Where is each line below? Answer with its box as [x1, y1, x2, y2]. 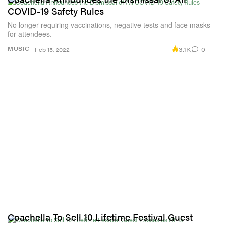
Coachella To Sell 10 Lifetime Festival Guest [8, 210, 193, 224]
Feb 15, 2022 [35, 46, 70, 54]
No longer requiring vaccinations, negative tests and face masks [8, 20, 210, 30]
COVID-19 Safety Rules [8, 4, 104, 18]
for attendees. [8, 29, 52, 39]
